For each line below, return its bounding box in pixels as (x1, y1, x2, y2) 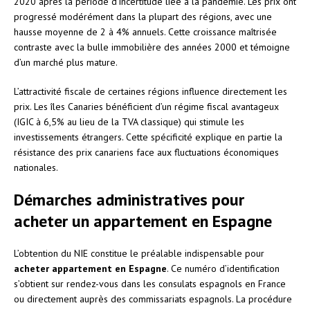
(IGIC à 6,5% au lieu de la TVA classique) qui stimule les (14, 115, 244, 128)
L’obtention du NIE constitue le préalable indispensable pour (14, 246, 264, 259)
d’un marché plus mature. (14, 55, 118, 69)
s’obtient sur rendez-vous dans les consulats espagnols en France (14, 277, 286, 290)
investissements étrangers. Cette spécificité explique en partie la (14, 130, 282, 143)
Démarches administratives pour (14, 188, 244, 210)
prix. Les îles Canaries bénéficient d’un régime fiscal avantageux (14, 100, 279, 113)
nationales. (14, 161, 58, 174)
